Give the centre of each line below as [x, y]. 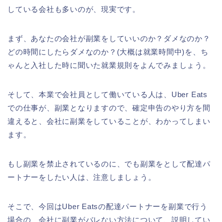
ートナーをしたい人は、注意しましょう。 [82, 177]
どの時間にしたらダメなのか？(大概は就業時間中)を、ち [108, 52]
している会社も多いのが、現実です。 [74, 9]
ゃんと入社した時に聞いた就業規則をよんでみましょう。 [109, 65]
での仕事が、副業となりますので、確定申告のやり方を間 [109, 108]
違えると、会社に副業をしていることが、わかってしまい [109, 121]
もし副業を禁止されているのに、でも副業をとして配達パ [109, 164]
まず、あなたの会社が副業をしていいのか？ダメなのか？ [109, 38]
